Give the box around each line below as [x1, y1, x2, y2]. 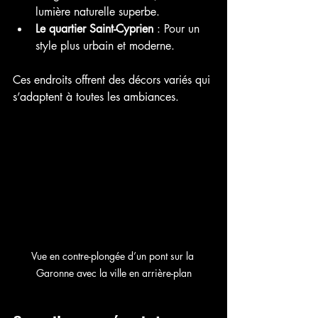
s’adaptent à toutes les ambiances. [13, 89, 179, 104]
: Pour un [153, 21, 203, 36]
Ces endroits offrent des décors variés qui [13, 72, 214, 87]
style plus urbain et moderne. [35, 38, 175, 53]
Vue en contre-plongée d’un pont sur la [31, 248, 197, 263]
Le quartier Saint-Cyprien [35, 21, 153, 36]
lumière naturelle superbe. [35, 4, 160, 19]
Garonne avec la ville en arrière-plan [35, 265, 192, 280]
